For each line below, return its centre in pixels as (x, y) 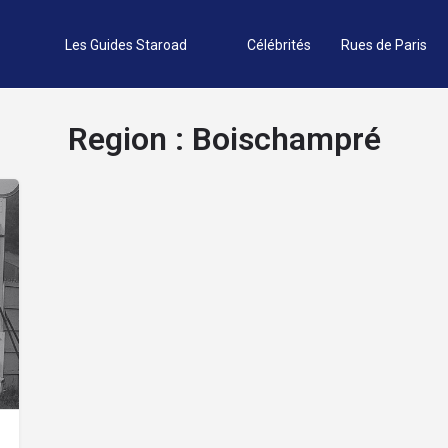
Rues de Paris (383, 44)
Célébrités (278, 44)
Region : (129, 139)
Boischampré (286, 139)
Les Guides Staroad (125, 44)
